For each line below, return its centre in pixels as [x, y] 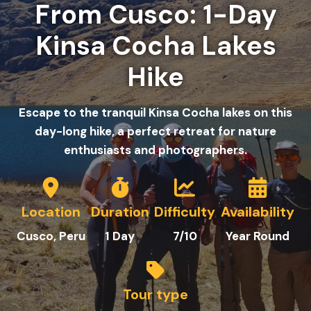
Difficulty [185, 212]
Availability [258, 212]
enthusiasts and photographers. [155, 150]
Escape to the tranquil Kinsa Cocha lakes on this [155, 112]
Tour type [155, 294]
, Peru [69, 236]
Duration [120, 212]
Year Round [258, 236]
